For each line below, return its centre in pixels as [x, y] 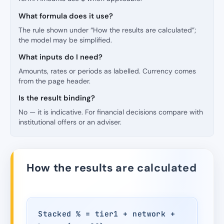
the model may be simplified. [65, 40]
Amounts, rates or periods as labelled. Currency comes [107, 71]
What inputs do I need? [60, 57]
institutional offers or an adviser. [70, 122]
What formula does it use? [66, 16]
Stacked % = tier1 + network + [107, 213]
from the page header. [54, 81]
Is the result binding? [57, 98]
